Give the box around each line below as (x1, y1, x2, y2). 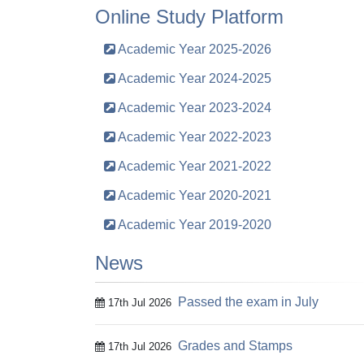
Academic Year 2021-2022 (115, 159, 271, 173)
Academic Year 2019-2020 (115, 218, 271, 232)
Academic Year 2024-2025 (115, 71, 271, 85)
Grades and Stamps (178, 339, 292, 353)
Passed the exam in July (178, 295, 318, 309)
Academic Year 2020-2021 (115, 188, 271, 202)
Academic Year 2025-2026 (115, 42, 271, 56)
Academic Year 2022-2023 (115, 130, 271, 144)
